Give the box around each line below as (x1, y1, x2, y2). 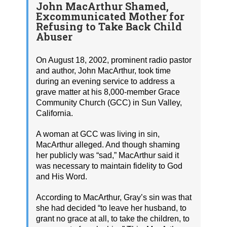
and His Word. (36, 172, 87, 181)
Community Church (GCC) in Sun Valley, (36, 98, 182, 107)
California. (36, 109, 73, 118)
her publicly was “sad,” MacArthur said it (36, 151, 179, 160)
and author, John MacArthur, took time (36, 66, 171, 75)
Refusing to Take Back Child (36, 19, 182, 33)
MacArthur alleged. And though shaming (36, 140, 180, 149)
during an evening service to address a (36, 77, 175, 86)
